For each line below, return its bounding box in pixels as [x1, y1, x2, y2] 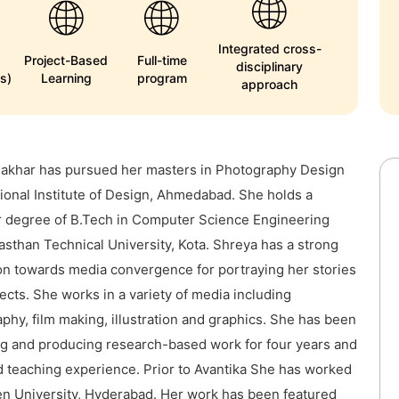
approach [241, 77, 298, 92]
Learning [40, 70, 92, 86]
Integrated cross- [217, 41, 322, 56]
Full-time [136, 53, 187, 69]
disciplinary [236, 59, 304, 74]
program [136, 70, 187, 86]
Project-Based [24, 53, 109, 69]
